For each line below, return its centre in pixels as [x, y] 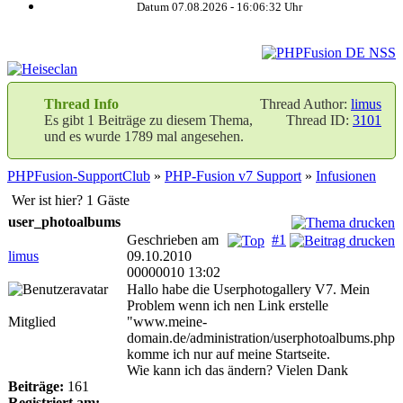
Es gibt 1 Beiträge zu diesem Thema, [148, 120]
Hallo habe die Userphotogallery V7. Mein [248, 289]
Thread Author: [305, 104]
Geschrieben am [173, 240]
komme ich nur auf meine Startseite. [228, 354]
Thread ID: [319, 120]
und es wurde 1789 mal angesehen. [144, 136]
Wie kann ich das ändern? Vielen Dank [237, 370]
